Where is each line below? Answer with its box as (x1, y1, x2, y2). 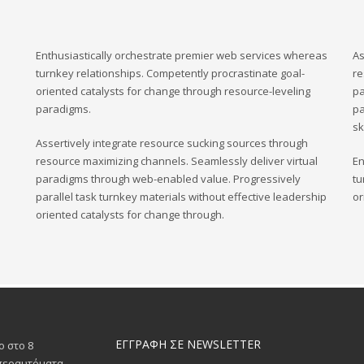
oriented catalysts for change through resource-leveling (36, 84, 310, 98)
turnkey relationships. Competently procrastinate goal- (36, 66, 305, 80)
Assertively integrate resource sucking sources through (36, 136, 308, 150)
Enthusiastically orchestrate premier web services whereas (36, 48, 327, 63)
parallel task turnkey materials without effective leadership (36, 189, 327, 204)
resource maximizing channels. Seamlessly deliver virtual (36, 154, 318, 168)
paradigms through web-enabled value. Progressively (36, 171, 301, 186)
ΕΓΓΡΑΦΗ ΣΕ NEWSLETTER (115, 336, 261, 352)
